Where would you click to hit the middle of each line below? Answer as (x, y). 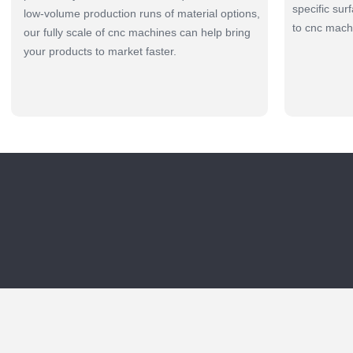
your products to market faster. (100, 51)
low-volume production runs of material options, (142, 13)
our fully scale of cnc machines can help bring (137, 32)
